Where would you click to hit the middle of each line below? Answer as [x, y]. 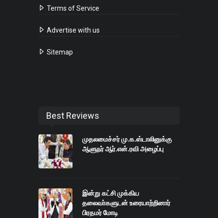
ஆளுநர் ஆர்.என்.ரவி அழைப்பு [123, 149]
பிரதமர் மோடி [100, 212]
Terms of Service [72, 8]
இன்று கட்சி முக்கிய [111, 193]
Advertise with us [73, 30]
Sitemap [59, 52]
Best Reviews [73, 115]
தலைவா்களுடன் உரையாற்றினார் [126, 203]
